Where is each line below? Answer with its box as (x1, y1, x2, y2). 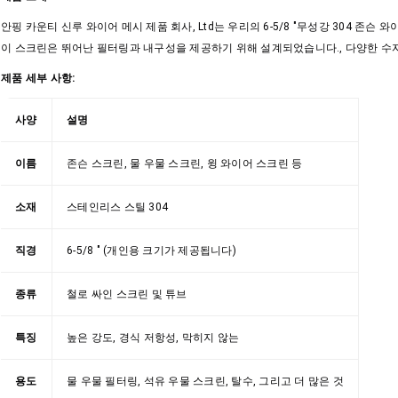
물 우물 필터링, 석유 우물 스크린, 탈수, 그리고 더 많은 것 (67, 375, 344, 388)
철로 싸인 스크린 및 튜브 (67, 288, 187, 301)
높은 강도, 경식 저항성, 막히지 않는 (67, 331, 240, 345)
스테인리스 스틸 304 (67, 201, 168, 214)
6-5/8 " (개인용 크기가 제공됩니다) (67, 244, 236, 258)
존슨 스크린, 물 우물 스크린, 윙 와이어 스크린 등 (67, 157, 303, 171)
